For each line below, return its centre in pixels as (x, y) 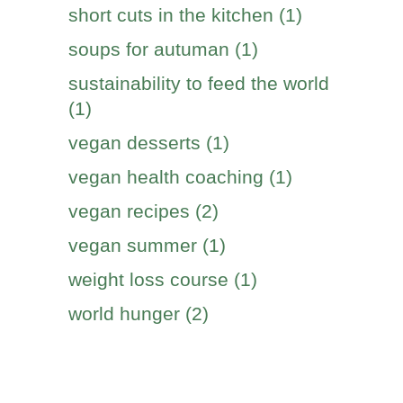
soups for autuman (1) (163, 49)
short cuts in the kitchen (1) (185, 15)
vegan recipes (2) (143, 211)
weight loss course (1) (163, 279)
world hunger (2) (139, 313)
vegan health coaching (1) (180, 177)
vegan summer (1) (147, 245)
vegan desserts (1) (149, 143)
